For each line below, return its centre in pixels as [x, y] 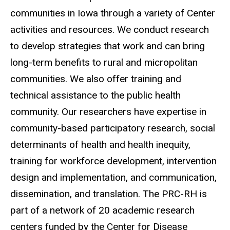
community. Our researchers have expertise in [108, 111]
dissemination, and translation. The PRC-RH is [109, 194]
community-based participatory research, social [113, 128]
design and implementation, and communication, [113, 177]
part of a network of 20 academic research [102, 210]
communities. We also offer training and [96, 79]
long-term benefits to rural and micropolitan [104, 62]
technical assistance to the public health [95, 95]
